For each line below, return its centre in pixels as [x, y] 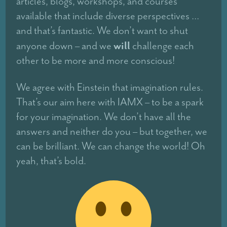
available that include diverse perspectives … [108, 16]
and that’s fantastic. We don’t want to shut [102, 31]
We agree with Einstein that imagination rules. [110, 87]
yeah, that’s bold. [51, 161]
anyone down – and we [65, 46]
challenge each [163, 46]
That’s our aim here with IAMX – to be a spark [110, 102]
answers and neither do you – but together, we [112, 131]
